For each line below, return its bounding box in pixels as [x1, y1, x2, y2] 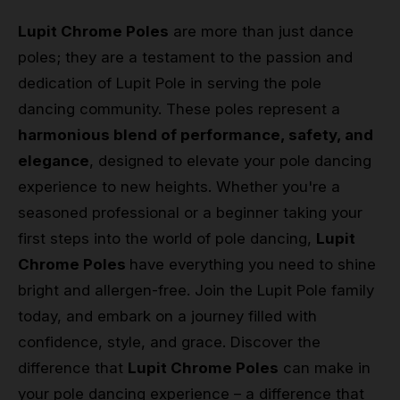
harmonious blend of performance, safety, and [18, 125, 373, 144]
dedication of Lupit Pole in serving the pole [18, 73, 321, 92]
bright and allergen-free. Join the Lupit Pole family [18, 280, 374, 299]
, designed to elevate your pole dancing [89, 151, 371, 170]
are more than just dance [169, 21, 354, 40]
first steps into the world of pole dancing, [18, 229, 316, 247]
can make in [279, 358, 371, 377]
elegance [18, 151, 89, 170]
